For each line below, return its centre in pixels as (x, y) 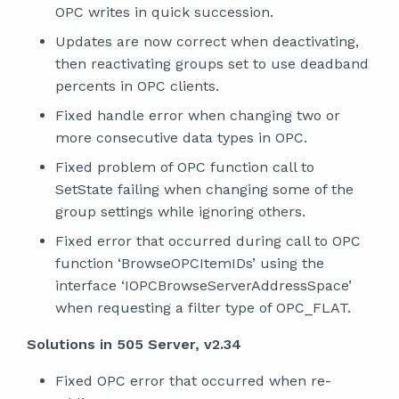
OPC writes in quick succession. (164, 12)
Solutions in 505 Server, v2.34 (134, 344)
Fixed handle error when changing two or (198, 115)
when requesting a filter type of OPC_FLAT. (203, 308)
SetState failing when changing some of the (204, 189)
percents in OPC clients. (137, 86)
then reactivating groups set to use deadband (212, 64)
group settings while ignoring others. (180, 212)
